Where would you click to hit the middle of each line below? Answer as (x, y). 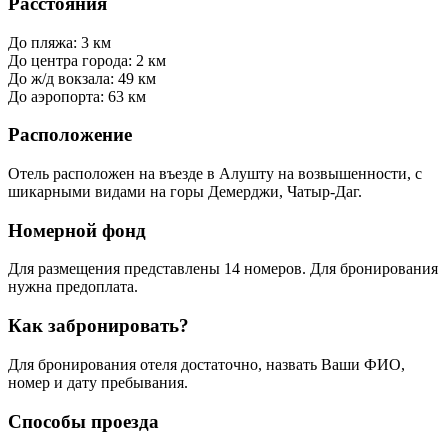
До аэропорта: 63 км (77, 96)
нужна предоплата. (73, 287)
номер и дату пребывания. (98, 382)
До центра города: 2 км (87, 60)
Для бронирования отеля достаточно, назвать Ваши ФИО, (206, 364)
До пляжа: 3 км (59, 42)
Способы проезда (83, 421)
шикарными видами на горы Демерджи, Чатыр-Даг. (185, 191)
